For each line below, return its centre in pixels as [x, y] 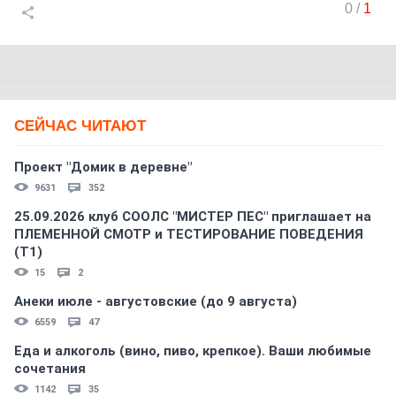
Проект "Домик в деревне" [103, 167]
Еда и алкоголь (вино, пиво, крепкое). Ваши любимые [193, 351]
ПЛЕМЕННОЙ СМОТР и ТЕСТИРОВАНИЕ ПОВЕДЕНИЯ [189, 234]
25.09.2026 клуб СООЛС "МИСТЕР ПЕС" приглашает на [193, 217]
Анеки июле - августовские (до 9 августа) [156, 301]
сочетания [50, 369]
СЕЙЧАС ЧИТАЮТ [80, 126]
